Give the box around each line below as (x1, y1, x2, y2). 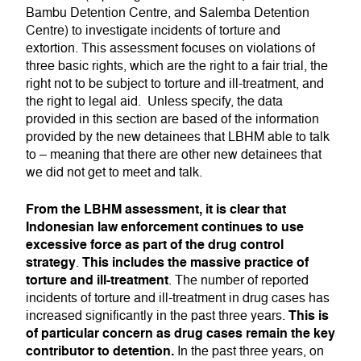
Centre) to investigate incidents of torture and (26, 22, 280, 39)
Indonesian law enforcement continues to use (26, 218, 304, 235)
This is (288, 306, 329, 324)
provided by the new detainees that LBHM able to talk (26, 128, 330, 145)
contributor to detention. (26, 342, 174, 359)
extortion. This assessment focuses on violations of (26, 39, 315, 56)
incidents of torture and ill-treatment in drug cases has (26, 289, 330, 306)
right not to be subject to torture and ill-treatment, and (26, 75, 324, 92)
